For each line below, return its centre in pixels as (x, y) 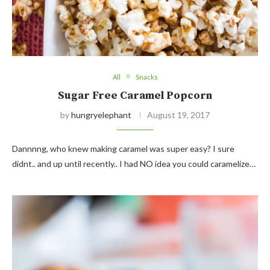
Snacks (146, 77)
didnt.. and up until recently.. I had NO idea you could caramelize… (134, 163)
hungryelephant (101, 115)
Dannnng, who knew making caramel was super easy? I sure (123, 148)
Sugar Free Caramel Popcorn (135, 95)
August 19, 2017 (178, 115)
